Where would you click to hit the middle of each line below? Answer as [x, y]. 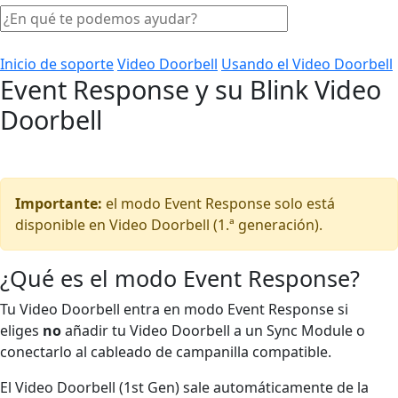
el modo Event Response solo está [219, 203]
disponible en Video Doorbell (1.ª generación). [169, 224]
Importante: [59, 203]
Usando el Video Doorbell [307, 64]
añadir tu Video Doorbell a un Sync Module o [215, 330]
